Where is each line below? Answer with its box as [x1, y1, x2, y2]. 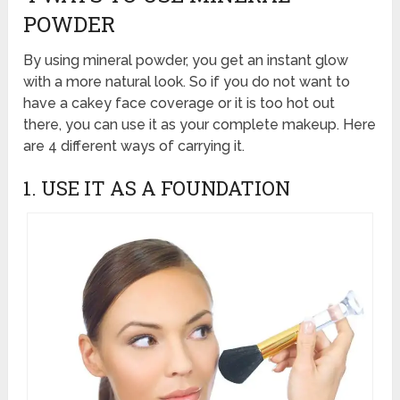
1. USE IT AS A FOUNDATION [23, 174, 291, 201]
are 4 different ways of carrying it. [23, 137, 246, 154]
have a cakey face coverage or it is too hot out [23, 94, 336, 112]
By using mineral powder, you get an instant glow [23, 51, 349, 69]
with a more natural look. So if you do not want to [23, 72, 351, 90]
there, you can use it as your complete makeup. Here [23, 115, 377, 133]
